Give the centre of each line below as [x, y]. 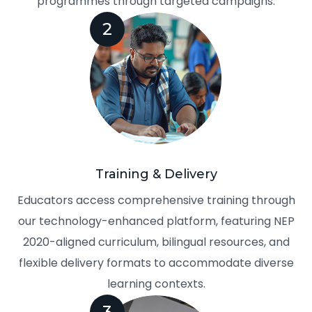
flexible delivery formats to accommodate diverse [156, 263]
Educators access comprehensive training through [156, 201]
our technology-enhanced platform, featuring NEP [156, 221]
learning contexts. [156, 284]
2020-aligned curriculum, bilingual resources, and [156, 242]
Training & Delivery [156, 174]
